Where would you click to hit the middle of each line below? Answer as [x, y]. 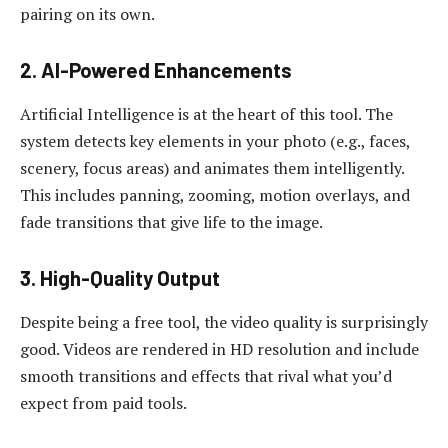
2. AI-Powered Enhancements [156, 70]
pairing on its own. [87, 13]
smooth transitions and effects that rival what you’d [206, 375]
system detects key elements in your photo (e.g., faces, [215, 140]
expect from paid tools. [103, 402]
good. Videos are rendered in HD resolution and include [219, 348]
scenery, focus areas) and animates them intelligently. [212, 167]
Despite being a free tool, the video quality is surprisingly [224, 321]
